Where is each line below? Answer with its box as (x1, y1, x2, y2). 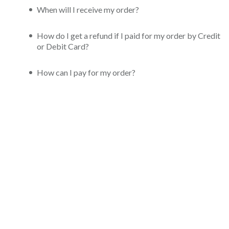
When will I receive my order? (37, 5, 139, 14)
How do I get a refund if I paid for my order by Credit (37, 31, 220, 40)
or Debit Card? (37, 41, 89, 51)
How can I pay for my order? (37, 67, 135, 77)
